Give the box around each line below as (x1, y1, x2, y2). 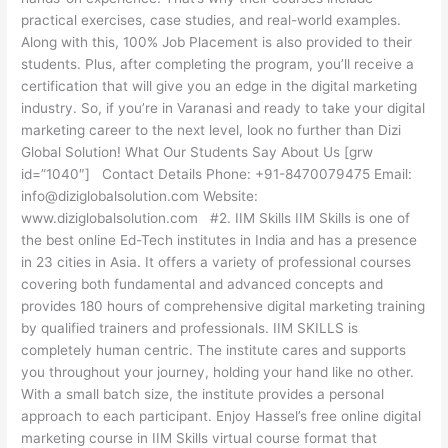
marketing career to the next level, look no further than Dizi (21, 122, 402, 139)
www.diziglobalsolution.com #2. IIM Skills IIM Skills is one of (21, 210, 411, 227)
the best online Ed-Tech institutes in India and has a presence (21, 232, 418, 249)
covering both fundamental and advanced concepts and (21, 276, 384, 293)
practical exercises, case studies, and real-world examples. (21, 12, 402, 29)
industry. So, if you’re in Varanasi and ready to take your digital (21, 100, 426, 117)
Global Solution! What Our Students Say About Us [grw (21, 144, 374, 161)
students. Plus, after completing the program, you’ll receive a (21, 56, 415, 73)
